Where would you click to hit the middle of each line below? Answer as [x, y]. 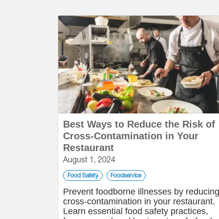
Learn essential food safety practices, [136, 211]
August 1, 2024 [89, 159]
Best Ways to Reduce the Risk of [139, 124]
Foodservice [126, 175]
